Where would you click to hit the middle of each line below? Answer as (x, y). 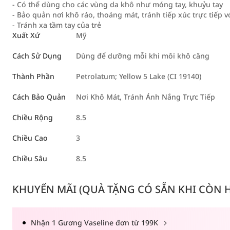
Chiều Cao (30, 138)
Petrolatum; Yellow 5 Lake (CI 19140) (139, 76)
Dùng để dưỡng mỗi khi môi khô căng (143, 56)
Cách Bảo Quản (39, 97)
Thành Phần (33, 76)
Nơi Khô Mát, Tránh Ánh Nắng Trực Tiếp (146, 97)
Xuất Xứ (26, 35)
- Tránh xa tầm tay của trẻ (57, 25)
